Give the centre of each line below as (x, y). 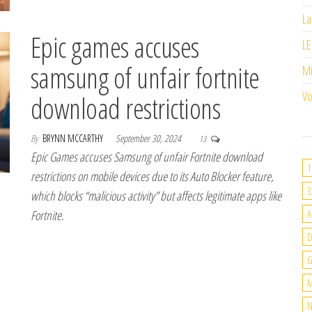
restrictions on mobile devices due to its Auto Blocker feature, (152, 176)
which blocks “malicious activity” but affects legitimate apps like (156, 195)
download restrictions (126, 108)
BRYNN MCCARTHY (74, 138)
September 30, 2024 (149, 138)
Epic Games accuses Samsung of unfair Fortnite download (147, 156)
